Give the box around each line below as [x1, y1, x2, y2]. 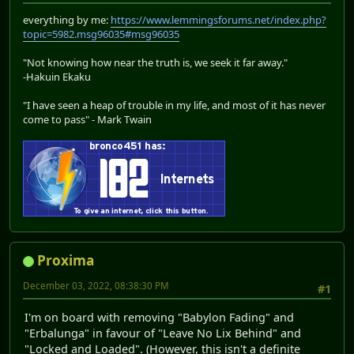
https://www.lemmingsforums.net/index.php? [111, 12, 326, 27]
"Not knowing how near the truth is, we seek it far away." [23, 55, 288, 70]
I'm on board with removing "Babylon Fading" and [24, 310, 294, 326]
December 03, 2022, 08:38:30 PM [23, 279, 169, 292]
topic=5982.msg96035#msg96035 [23, 26, 179, 41]
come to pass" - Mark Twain [23, 111, 152, 126]
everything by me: [23, 12, 111, 27]
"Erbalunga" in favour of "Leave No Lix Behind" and [24, 326, 301, 341]
